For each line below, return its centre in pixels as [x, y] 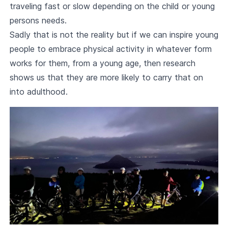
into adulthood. [38, 92]
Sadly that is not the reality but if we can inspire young [114, 35]
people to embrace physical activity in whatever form [110, 49]
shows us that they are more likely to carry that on [106, 77]
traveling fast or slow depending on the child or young [112, 6]
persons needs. [38, 20]
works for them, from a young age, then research [102, 63]
